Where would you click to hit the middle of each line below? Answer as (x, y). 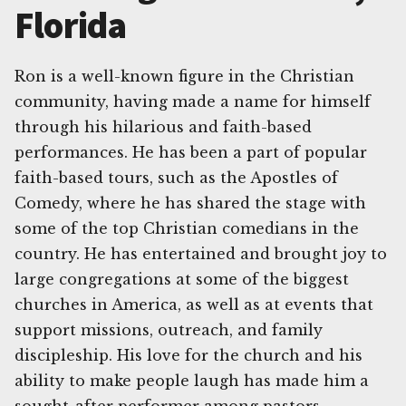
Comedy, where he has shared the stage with (190, 203)
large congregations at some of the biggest (182, 280)
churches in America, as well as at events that (194, 305)
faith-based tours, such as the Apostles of (176, 178)
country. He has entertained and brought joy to (201, 254)
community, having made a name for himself (193, 102)
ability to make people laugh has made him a (192, 381)
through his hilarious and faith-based (163, 127)
